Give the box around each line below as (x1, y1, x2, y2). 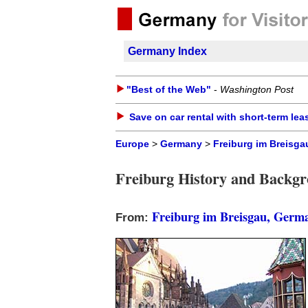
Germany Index (128, 45, 207, 57)
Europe (115, 139, 149, 149)
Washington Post (220, 84, 294, 95)
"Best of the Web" (126, 84, 211, 95)
